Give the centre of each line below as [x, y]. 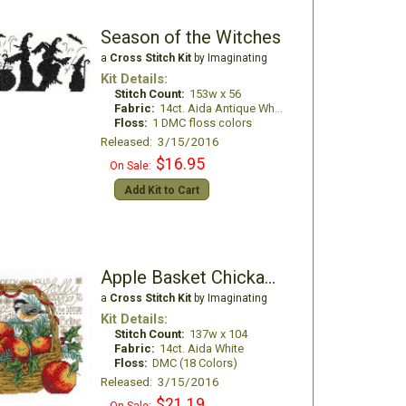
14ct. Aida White [201, 348]
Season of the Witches [190, 37]
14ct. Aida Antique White [217, 108]
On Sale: [130, 166]
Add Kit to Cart [161, 190]
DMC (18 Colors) [194, 363]
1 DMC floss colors [202, 123]
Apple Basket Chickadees [270, 277]
